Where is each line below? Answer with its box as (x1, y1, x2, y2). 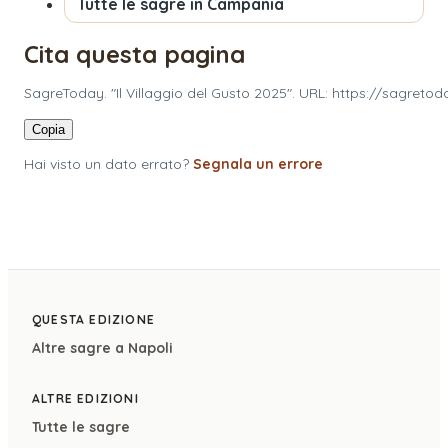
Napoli (128, 338, 173, 357)
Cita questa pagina (24, 38, 245, 69)
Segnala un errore (193, 154, 323, 173)
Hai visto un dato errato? (24, 154, 189, 173)
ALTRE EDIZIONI (32, 390, 139, 406)
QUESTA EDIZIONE (32, 311, 155, 327)
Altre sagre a (32, 338, 128, 357)
